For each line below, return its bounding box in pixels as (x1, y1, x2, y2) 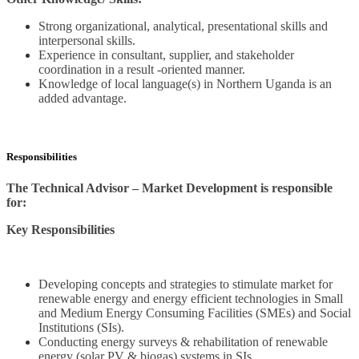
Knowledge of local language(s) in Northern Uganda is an (38, 77, 332, 91)
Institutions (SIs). (38, 321, 124, 335)
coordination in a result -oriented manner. (38, 63, 245, 77)
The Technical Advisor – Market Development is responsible (6, 181, 333, 196)
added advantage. (38, 91, 127, 106)
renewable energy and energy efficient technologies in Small (38, 292, 343, 306)
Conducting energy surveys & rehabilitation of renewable (38, 335, 328, 349)
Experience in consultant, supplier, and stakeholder (38, 48, 294, 63)
